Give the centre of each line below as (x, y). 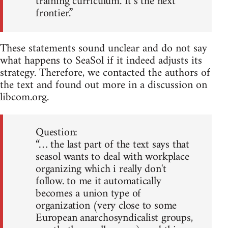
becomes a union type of (89, 193)
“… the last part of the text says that (112, 145)
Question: (57, 132)
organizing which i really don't (101, 169)
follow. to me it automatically (98, 181)
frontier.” (54, 13)
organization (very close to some (106, 206)
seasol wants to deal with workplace (112, 157)
